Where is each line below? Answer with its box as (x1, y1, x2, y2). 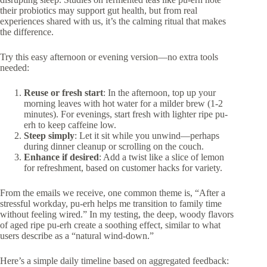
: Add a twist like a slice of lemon (99, 151, 224, 162)
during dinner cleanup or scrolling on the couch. (24, 141, 204, 151)
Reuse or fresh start (24, 87, 103, 98)
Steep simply (24, 130, 74, 141)
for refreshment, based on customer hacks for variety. (24, 162, 222, 173)
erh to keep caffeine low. (24, 119, 116, 130)
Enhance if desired (24, 151, 99, 162)
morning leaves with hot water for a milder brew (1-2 (24, 98, 223, 108)
